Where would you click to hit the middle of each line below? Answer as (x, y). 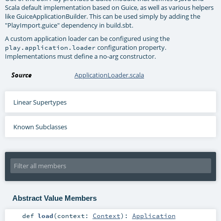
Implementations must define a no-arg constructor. (81, 56)
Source (22, 75)
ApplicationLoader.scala (110, 75)
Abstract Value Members (54, 198)
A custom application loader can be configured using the (88, 39)
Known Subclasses (40, 127)
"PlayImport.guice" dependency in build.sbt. (69, 25)
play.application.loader (51, 48)
